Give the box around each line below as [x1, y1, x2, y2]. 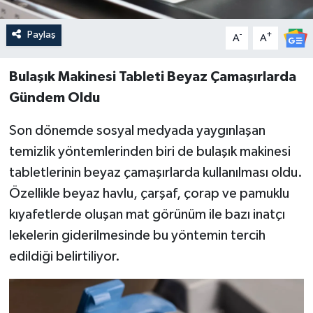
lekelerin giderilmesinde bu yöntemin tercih [8, 228, 265, 243]
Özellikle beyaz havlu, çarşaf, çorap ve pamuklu [8, 187, 289, 201]
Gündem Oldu [8, 91, 100, 105]
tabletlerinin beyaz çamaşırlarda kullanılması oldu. [8, 166, 303, 180]
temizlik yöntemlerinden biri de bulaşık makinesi [8, 145, 291, 159]
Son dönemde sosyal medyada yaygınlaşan [8, 124, 265, 138]
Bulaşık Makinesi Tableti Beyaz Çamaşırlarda [8, 70, 296, 85]
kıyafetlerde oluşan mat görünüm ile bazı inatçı [8, 208, 285, 222]
